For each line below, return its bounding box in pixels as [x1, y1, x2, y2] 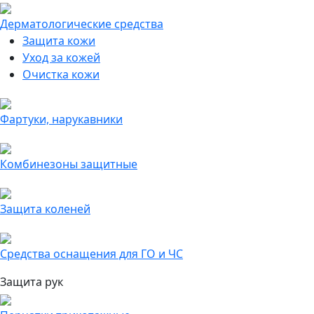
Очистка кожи [22, 67, 100, 82]
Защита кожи [22, 33, 95, 48]
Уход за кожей [22, 50, 100, 65]
